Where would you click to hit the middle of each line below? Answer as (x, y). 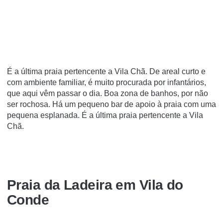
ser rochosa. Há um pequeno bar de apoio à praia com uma (111, 104)
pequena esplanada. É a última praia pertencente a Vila (105, 115)
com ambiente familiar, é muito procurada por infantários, (107, 82)
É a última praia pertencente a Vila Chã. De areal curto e (106, 71)
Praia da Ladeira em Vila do (95, 185)
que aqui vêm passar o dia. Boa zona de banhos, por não (108, 93)
